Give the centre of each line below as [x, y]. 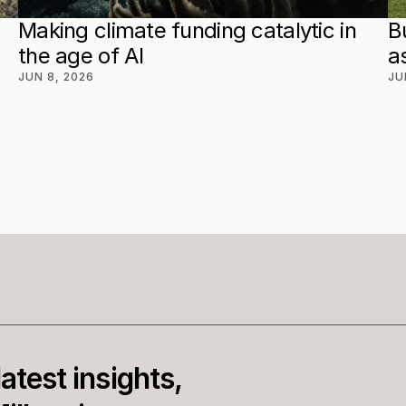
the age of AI [81, 56]
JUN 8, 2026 [56, 77]
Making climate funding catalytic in [187, 30]
